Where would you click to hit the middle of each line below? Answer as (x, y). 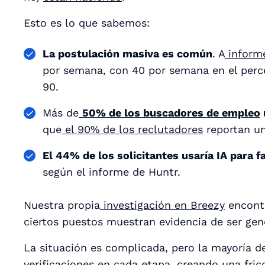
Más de (61, 112)
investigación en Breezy (162, 205)
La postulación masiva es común (127, 53)
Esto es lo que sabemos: (87, 22)
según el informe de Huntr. (112, 172)
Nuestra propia (62, 205)
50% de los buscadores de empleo (171, 112)
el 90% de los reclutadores (132, 129)
